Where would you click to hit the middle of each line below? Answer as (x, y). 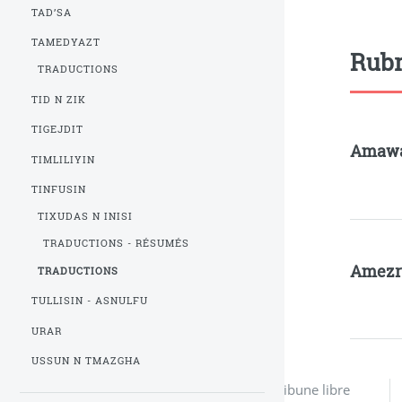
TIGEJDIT (58, 130)
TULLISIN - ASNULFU (90, 301)
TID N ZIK (59, 99)
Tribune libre (311, 389)
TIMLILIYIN (64, 159)
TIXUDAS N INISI (85, 217)
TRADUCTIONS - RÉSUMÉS (117, 244)
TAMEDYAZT (66, 42)
